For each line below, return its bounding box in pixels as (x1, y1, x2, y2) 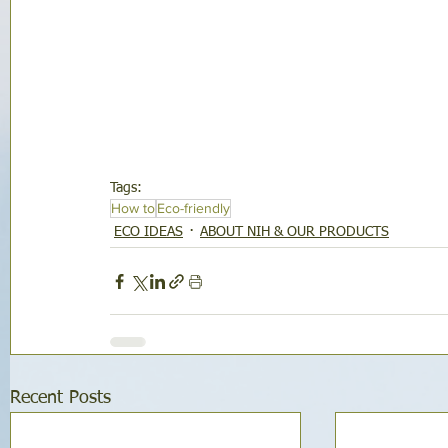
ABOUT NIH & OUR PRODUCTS (200, 225, 389, 240)
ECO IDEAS (114, 225, 183, 240)
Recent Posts (10, 389, 111, 408)
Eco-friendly (157, 200, 230, 217)
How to (111, 200, 155, 217)
